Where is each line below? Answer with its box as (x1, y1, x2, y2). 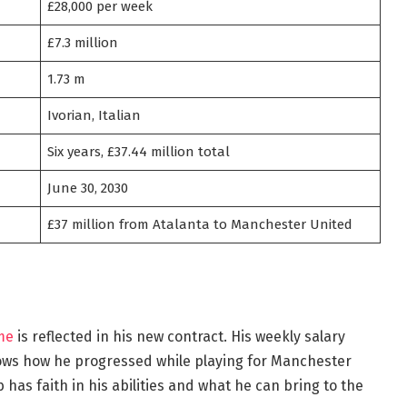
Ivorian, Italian (47, 106, 142, 124)
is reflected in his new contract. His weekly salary (13, 327, 345, 345)
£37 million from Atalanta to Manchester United (47, 215, 353, 233)
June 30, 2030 (47, 179, 129, 196)
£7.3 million (47, 34, 119, 51)
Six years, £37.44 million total (47, 143, 231, 160)
